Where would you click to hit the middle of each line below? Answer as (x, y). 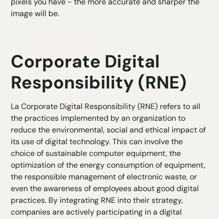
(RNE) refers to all (168, 107)
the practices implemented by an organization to (98, 118)
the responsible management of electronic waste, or (104, 177)
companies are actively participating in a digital (97, 212)
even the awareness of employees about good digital (105, 189)
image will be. (35, 14)
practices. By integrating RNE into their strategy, (97, 200)
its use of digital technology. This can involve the (97, 142)
